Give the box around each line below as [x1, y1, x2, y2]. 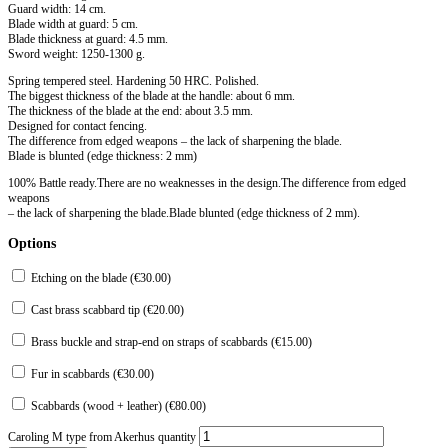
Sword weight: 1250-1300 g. [8, 46, 145, 61]
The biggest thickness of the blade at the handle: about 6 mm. [8, 88, 295, 103]
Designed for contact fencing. [8, 118, 147, 133]
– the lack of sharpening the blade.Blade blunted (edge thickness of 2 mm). [8, 205, 360, 220]
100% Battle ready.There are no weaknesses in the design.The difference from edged [8, 175, 406, 190]
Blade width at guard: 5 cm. [8, 16, 138, 31]
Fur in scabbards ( [28, 366, 117, 381]
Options [8, 234, 56, 251]
